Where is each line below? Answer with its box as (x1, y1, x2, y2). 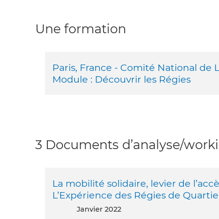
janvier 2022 (80, 205, 121, 214)
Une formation (35, 21, 126, 36)
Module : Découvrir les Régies (52, 73, 191, 86)
